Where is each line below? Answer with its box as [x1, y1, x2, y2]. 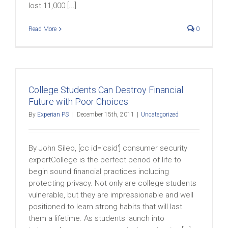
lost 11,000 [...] [28, 1, 76, 10]
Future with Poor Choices [28, 96, 128, 107]
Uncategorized [141, 111, 179, 118]
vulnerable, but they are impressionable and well [28, 190, 193, 199]
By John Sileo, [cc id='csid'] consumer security [28, 144, 187, 153]
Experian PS [37, 111, 69, 118]
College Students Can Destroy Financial [28, 84, 183, 95]
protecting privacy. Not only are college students [28, 179, 196, 188]
